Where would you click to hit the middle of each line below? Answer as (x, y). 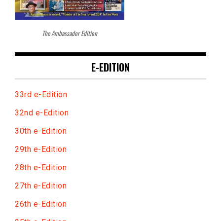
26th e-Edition (42, 204)
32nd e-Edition (42, 113)
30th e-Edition (41, 131)
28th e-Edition (41, 168)
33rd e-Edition (41, 95)
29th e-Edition (42, 149)
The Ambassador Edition (70, 33)
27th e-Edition (41, 186)
